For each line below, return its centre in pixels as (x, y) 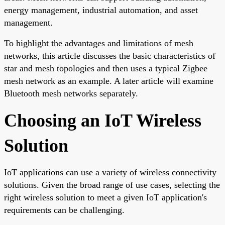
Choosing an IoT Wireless (103, 120)
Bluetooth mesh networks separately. (71, 93)
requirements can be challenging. (64, 210)
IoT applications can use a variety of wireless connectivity (110, 172)
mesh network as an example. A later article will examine (109, 81)
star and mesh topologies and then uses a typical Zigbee (106, 68)
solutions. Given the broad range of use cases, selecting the (112, 185)
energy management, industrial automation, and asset (101, 10)
